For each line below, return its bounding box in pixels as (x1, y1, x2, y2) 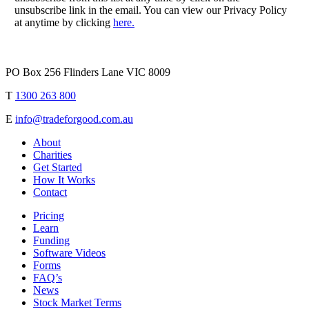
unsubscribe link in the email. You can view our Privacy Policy (14, 3, 287, 16)
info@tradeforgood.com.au (15, 113, 133, 126)
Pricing (33, 210, 64, 222)
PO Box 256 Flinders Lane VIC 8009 (6, 66, 170, 79)
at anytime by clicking (14, 16, 113, 28)
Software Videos (33, 247, 106, 259)
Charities (33, 149, 72, 161)
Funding (33, 235, 70, 247)
